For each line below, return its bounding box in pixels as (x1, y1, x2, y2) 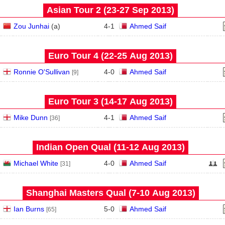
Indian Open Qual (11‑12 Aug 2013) (36, 142, 185, 152)
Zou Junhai (13, 22, 49, 30)
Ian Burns (13, 205, 44, 213)
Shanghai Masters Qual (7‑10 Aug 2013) (26, 188, 195, 198)
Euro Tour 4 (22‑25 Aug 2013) (48, 51, 173, 61)
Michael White (13, 159, 58, 167)
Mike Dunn (13, 114, 48, 122)
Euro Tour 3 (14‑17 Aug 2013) (48, 96, 173, 106)
